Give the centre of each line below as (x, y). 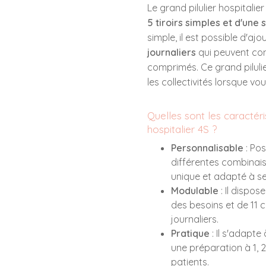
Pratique (190, 233)
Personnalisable (207, 148)
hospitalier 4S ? (183, 129)
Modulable (195, 191)
